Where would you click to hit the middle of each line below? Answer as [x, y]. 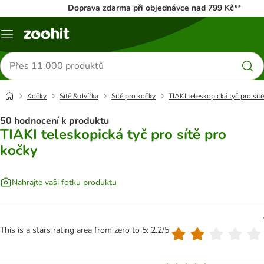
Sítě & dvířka [79, 96]
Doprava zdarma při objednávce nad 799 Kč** [154, 8]
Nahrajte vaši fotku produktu [64, 182]
